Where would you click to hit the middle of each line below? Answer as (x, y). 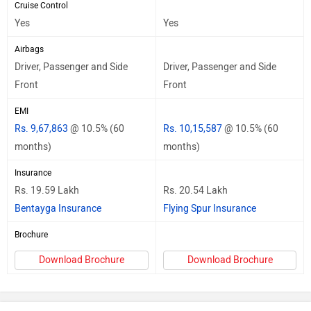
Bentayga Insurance (58, 208)
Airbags (29, 49)
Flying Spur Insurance (210, 208)
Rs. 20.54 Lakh (195, 190)
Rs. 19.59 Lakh (47, 190)
